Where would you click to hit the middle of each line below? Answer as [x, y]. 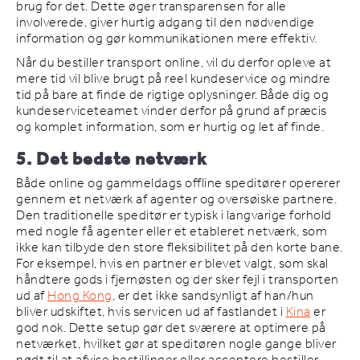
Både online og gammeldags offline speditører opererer [178, 183]
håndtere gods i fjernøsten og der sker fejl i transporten [178, 280]
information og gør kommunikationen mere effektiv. [167, 39]
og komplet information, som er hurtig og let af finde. [170, 127]
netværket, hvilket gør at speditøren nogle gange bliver [176, 344]
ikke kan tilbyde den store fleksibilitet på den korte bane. [180, 247]
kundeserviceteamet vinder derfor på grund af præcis [172, 111]
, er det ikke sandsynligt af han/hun [213, 296]
